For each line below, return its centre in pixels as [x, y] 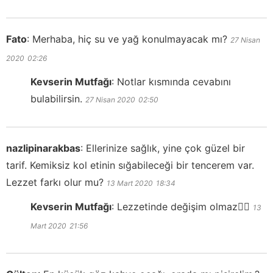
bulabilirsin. [56, 99]
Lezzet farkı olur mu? [55, 183]
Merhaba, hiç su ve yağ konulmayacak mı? [130, 39]
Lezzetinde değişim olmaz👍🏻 [183, 207]
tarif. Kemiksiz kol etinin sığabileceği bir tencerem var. [130, 165]
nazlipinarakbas [43, 148]
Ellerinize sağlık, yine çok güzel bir [165, 148]
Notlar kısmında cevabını [174, 82]
